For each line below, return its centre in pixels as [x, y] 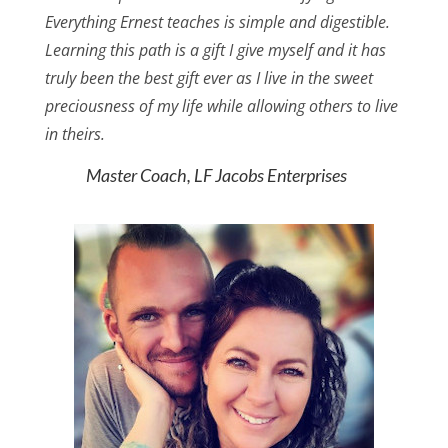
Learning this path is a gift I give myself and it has [215, 50]
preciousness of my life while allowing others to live [221, 106]
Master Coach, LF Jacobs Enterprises [216, 175]
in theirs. [76, 134]
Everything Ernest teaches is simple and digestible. [217, 22]
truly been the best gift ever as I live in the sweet [208, 78]
